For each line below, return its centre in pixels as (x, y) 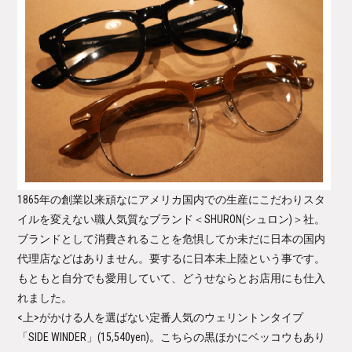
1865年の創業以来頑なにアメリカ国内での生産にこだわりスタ (172, 200)
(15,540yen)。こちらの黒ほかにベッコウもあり (212, 337)
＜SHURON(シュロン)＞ (249, 220)
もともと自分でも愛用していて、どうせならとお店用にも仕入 (172, 279)
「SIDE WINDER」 (58, 337)
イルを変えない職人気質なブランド (106, 220)
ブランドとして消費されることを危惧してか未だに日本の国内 (172, 239)
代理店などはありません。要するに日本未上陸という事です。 (172, 259)
